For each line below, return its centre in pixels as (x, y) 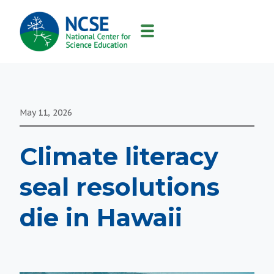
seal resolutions (120, 187)
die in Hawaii (101, 217)
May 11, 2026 (46, 113)
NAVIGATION (48, 44)
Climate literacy (119, 156)
